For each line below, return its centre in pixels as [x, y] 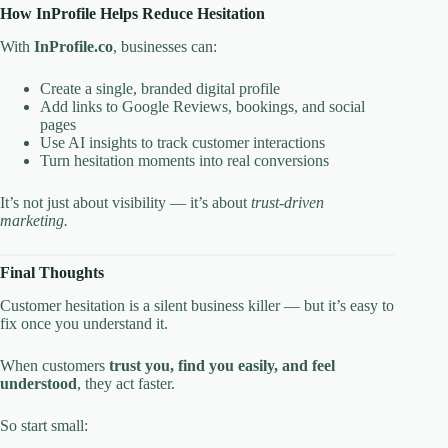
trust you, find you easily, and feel [222, 365]
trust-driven [287, 202]
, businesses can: [165, 46]
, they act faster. [126, 383]
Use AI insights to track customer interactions [182, 142]
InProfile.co [73, 46]
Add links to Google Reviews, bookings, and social [202, 106]
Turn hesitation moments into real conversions [184, 160]
